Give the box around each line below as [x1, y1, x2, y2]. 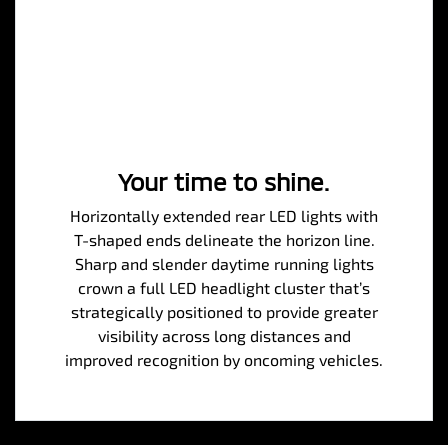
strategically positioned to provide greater [70, 302, 378, 322]
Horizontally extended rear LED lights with [70, 206, 378, 226]
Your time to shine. [118, 167, 330, 197]
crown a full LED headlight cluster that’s [78, 278, 370, 298]
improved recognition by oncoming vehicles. [65, 350, 383, 370]
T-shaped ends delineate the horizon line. [73, 230, 375, 250]
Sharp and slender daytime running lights [74, 254, 374, 274]
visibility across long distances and [97, 326, 351, 346]
